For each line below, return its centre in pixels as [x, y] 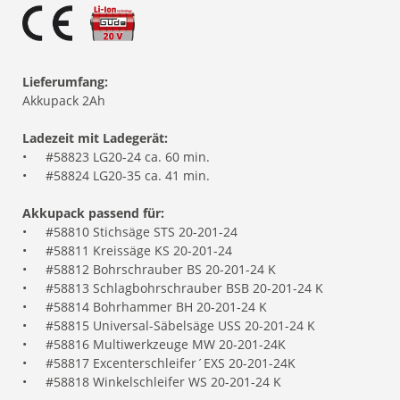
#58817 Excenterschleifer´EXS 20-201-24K [171, 363]
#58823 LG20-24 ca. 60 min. [128, 157]
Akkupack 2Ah [64, 100]
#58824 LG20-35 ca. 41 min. [128, 175]
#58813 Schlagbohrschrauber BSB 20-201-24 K [184, 288]
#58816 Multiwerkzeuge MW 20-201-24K [166, 344]
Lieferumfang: [65, 82]
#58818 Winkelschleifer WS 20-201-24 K [163, 382]
